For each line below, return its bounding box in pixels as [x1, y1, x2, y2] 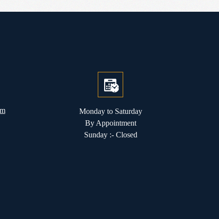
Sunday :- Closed [84, 131, 137, 139]
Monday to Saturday [79, 107, 142, 115]
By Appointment [85, 119, 136, 127]
